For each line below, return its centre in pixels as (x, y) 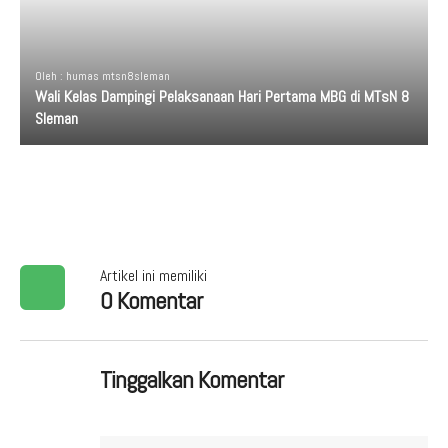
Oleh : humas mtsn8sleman (102, 76)
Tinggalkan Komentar (191, 379)
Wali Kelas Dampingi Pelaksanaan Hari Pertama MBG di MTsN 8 (222, 96)
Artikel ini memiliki (153, 275)
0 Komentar (151, 300)
